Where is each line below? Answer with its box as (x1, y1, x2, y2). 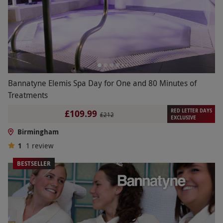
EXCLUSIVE (170, 113, 196, 121)
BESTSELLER (17, 159, 51, 168)
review (31, 140, 53, 150)
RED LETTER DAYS (170, 107, 212, 114)
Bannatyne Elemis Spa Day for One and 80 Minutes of (8, 77, 197, 89)
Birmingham (17, 126, 59, 136)
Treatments (8, 89, 48, 101)
